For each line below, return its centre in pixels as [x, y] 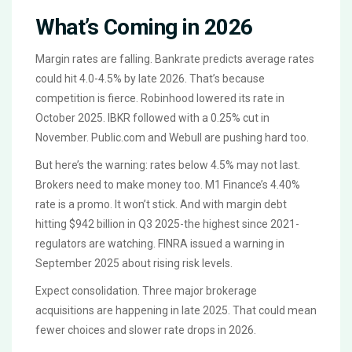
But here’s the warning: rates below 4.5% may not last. [168, 165]
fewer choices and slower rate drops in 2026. [146, 330]
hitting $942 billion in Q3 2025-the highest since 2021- [167, 224]
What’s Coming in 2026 [144, 27]
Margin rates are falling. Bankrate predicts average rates [175, 59]
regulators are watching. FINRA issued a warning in [160, 243]
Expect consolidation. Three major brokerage [146, 290]
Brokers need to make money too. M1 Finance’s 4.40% [168, 184]
